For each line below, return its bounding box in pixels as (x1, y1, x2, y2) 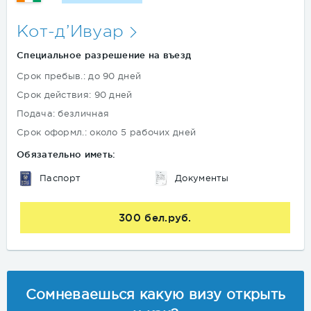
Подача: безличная (17, 108, 110, 119)
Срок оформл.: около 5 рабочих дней (17, 127, 196, 138)
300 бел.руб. (119, 212, 192, 224)
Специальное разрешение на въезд (17, 50, 192, 60)
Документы (175, 173, 229, 184)
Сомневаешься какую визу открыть (25, 287, 286, 303)
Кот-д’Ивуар (17, 22, 124, 42)
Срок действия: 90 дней (17, 90, 133, 101)
